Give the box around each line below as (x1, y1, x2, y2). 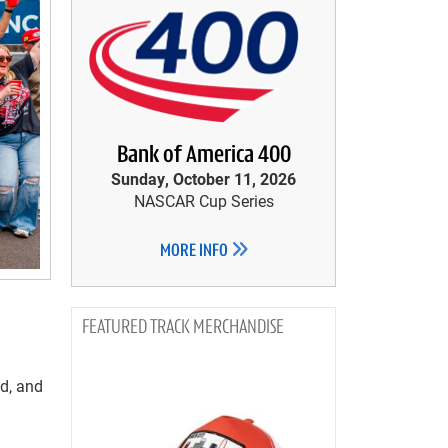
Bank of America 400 (116, 144, 291, 168)
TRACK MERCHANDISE (150, 318, 284, 338)
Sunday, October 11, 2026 (111, 168, 296, 189)
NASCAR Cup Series (133, 190, 274, 211)
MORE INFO (159, 242, 231, 261)
